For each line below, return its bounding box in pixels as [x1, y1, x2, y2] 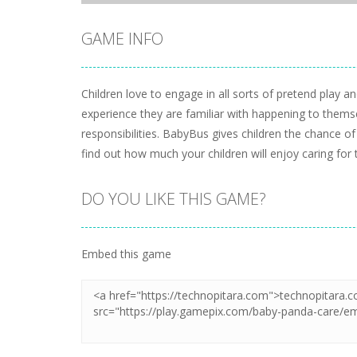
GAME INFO [81, 27, 163, 49]
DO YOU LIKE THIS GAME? [81, 187, 266, 210]
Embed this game [81, 245, 171, 261]
